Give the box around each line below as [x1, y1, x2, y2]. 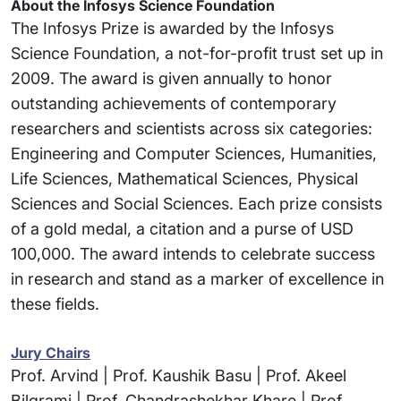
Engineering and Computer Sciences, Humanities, [11, 143, 377, 163]
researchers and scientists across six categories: [11, 118, 372, 138]
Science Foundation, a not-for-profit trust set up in [11, 43, 383, 63]
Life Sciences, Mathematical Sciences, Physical [11, 168, 358, 188]
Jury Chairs [11, 343, 90, 362]
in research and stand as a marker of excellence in [11, 269, 384, 288]
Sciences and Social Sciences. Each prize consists [11, 193, 382, 213]
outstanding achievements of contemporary [11, 93, 337, 113]
